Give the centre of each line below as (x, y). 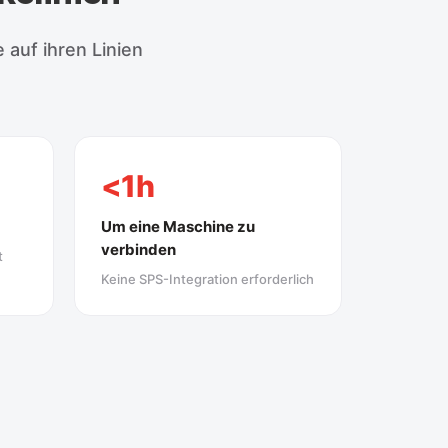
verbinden (138, 249)
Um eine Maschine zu (178, 226)
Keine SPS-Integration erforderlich (207, 278)
